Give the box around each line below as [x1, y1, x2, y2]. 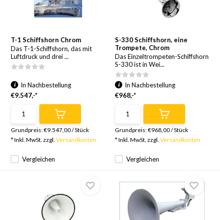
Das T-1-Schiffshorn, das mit [11, 45, 92, 53]
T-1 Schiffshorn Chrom [11, 36, 82, 44]
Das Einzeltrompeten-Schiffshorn [115, 53, 209, 60]
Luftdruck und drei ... [11, 53, 69, 60]
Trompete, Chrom [115, 44, 169, 52]
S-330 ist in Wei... [115, 60, 165, 68]
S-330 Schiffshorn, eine [115, 36, 188, 44]
